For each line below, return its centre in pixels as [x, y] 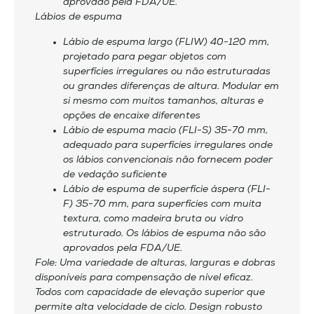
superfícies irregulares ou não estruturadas [167, 71]
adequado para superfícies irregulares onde [168, 145]
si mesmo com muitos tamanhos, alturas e [163, 101]
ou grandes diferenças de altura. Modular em [171, 86]
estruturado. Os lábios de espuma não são [164, 233]
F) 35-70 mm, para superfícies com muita [162, 204]
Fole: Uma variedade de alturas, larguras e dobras [155, 263]
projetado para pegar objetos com [145, 57]
